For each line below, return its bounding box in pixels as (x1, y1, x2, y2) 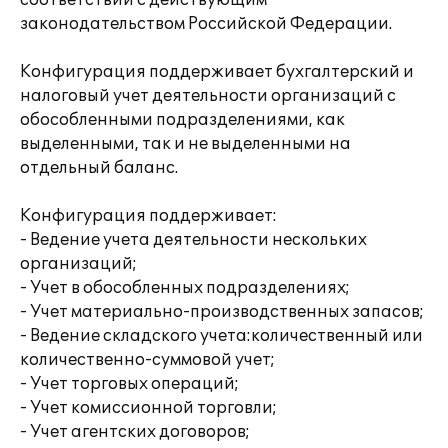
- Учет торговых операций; (20, 374, 239, 394)
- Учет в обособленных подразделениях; (20, 278, 350, 298)
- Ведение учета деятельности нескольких (20, 230, 367, 250)
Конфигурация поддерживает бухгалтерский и (20, 62, 414, 82)
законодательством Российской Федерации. (20, 14, 392, 34)
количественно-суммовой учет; (20, 350, 275, 370)
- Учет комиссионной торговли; (20, 398, 277, 418)
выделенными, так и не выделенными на (20, 134, 351, 154)
